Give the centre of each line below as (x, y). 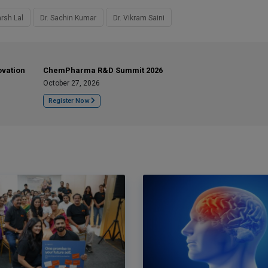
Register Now (70, 101)
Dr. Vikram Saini (139, 18)
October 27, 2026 (71, 83)
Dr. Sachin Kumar (68, 18)
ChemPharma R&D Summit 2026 (103, 70)
